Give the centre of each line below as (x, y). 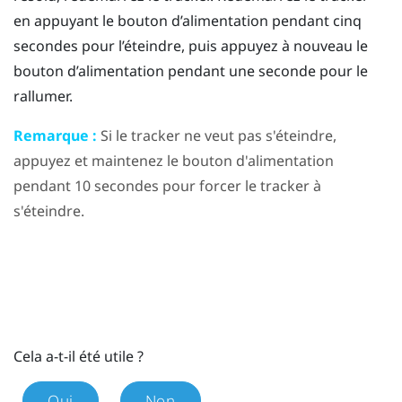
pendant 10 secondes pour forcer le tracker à (167, 185)
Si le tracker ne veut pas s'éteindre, (217, 135)
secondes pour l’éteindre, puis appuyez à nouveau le (191, 45)
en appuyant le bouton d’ (98, 20)
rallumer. (43, 96)
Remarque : (55, 135)
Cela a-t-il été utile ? (79, 356)
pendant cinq (315, 20)
